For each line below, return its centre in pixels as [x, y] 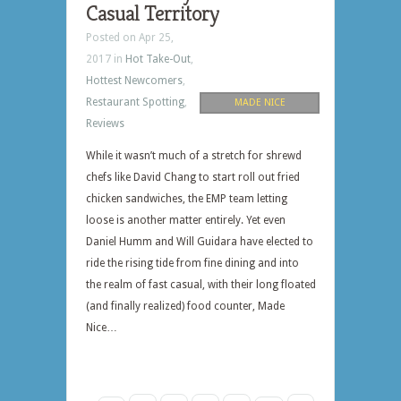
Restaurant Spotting [135, 102]
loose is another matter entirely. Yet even [186, 220]
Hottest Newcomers [134, 81]
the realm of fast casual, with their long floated [201, 285]
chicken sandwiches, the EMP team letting [187, 199]
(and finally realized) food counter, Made [185, 306]
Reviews [105, 124]
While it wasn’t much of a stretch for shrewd [194, 156]
